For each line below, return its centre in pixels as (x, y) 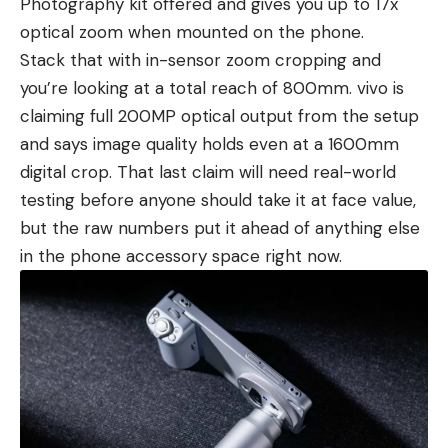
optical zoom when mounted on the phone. (192, 31)
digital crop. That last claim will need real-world (208, 171)
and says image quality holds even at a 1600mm (209, 143)
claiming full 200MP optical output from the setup (219, 115)
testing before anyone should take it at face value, (218, 199)
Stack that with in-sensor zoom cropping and (200, 59)
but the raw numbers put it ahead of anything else (220, 227)
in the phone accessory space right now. (181, 255)
